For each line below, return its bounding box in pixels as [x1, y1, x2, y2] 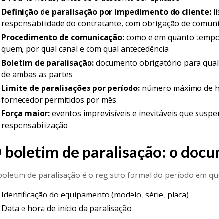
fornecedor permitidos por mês [1, 94, 116, 105]
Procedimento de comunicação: [1, 32, 124, 43]
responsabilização [1, 120, 68, 131]
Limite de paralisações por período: [1, 83, 140, 93]
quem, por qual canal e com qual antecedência [1, 44, 169, 54]
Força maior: [1, 108, 50, 119]
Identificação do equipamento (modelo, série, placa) [1, 189, 189, 200]
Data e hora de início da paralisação [1, 203, 131, 214]
